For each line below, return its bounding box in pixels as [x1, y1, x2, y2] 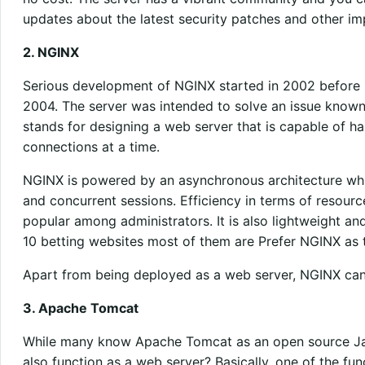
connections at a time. [22, 138, 160, 155]
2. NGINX [22, 43, 79, 60]
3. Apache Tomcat [22, 299, 139, 316]
